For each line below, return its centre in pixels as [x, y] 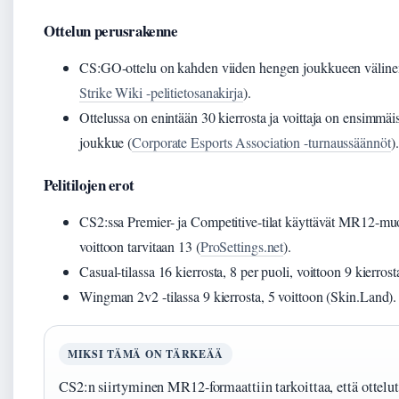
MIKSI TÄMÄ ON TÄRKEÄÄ [146, 354]
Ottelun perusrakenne [111, 31]
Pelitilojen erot [89, 185]
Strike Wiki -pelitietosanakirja [161, 92]
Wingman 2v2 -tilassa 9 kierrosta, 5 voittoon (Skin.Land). [238, 296]
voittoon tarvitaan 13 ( [140, 246]
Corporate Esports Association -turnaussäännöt [261, 142]
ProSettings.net [242, 246]
